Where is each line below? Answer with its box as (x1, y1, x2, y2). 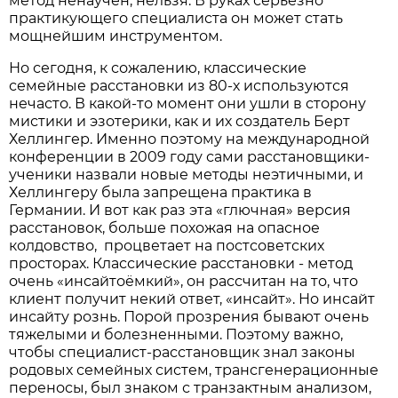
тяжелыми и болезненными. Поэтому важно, (9, 326, 344, 344)
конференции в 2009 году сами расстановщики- (9, 148, 370, 166)
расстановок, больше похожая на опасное (9, 219, 321, 237)
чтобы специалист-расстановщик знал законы (9, 344, 356, 362)
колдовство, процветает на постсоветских (9, 237, 325, 255)
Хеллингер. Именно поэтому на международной (9, 131, 370, 148)
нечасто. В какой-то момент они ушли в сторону (9, 95, 367, 113)
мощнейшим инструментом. (9, 28, 223, 45)
